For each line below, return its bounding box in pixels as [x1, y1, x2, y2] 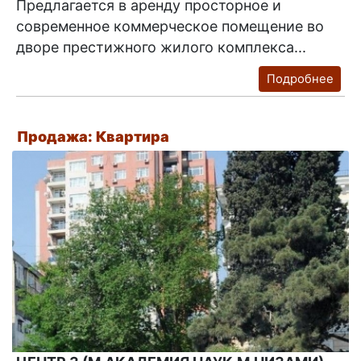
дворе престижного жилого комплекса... [16, 38, 306, 56]
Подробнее [266, 71, 334, 86]
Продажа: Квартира [17, 128, 169, 146]
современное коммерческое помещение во [16, 17, 324, 35]
